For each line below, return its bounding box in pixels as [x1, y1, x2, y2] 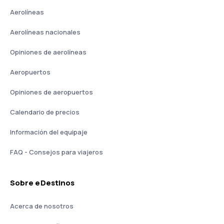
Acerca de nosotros [10, 201, 73, 210]
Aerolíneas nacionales [10, 27, 80, 36]
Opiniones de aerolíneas [10, 47, 86, 56]
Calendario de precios [10, 107, 79, 116]
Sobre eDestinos [10, 177, 75, 188]
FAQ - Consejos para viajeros [10, 147, 103, 156]
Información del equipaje [10, 127, 87, 136]
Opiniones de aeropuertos [10, 87, 93, 96]
